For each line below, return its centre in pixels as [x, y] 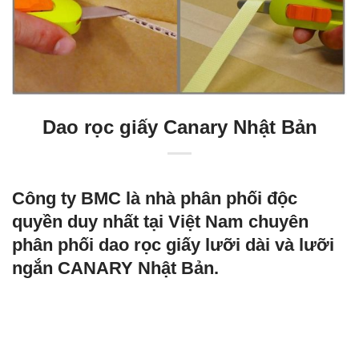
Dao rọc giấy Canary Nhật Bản [179, 127]
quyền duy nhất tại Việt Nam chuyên [160, 222]
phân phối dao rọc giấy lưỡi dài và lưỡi [173, 245]
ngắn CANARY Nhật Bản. [118, 268]
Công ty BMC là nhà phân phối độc [155, 199]
